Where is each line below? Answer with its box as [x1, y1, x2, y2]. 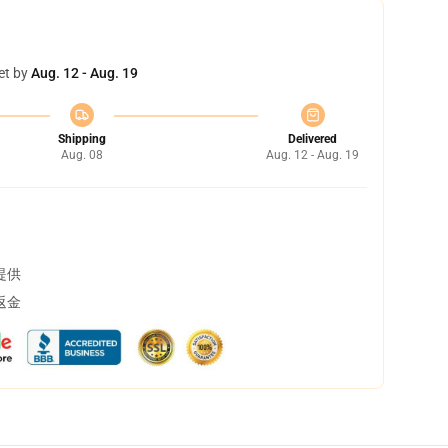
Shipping [57, 132, 106, 146]
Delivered [288, 132, 337, 146]
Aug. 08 [60, 148, 103, 162]
